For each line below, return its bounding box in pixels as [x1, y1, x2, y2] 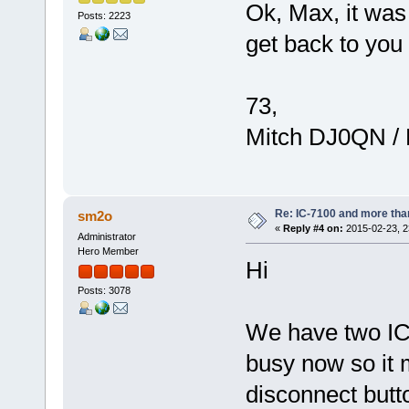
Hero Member [77, 246, 139, 257]
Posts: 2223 [77, 10, 131, 22]
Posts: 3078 [77, 284, 131, 296]
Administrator [77, 231, 136, 243]
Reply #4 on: [282, 223, 343, 235]
